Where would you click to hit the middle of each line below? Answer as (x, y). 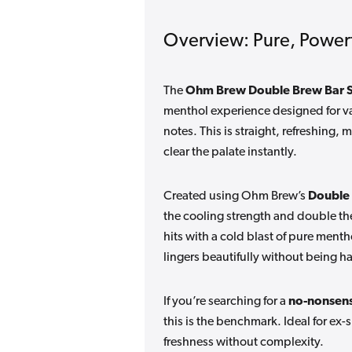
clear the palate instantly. (230, 152)
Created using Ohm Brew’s (236, 196)
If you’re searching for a (226, 301)
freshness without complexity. (244, 342)
